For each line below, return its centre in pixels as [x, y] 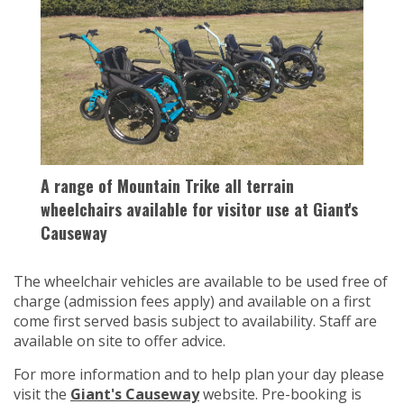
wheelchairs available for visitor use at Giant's [199, 209]
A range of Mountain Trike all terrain [167, 185]
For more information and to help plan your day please [199, 374]
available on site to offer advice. [119, 340]
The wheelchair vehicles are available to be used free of [201, 281]
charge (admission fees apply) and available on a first [192, 301]
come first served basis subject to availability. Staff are [195, 321]
